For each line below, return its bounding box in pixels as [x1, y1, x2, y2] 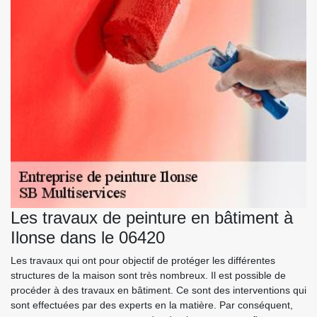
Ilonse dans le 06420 [11, 227, 165, 247]
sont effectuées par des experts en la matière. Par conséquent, [11, 299, 293, 311]
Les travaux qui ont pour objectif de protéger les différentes [11, 254, 275, 266]
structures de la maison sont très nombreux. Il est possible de [11, 269, 286, 281]
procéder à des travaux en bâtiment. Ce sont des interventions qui [11, 284, 306, 296]
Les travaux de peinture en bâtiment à [11, 207, 293, 227]
